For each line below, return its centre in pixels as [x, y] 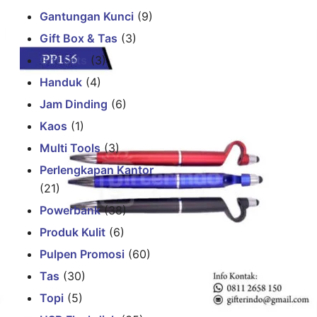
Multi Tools [70, 148]
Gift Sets [63, 60]
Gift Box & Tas [79, 38]
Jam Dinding [74, 104]
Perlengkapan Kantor [97, 169]
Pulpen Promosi [82, 254]
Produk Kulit [73, 232]
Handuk [61, 82]
